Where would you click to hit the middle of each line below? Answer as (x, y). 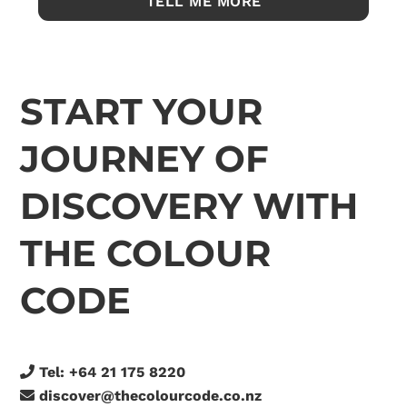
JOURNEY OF (145, 159)
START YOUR (142, 112)
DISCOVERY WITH (189, 206)
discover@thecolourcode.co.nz (151, 396)
